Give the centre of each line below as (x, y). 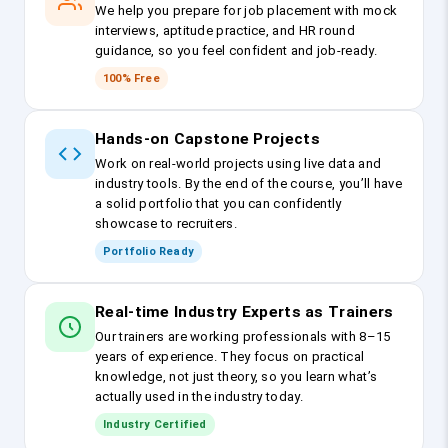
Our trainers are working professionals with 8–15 (243, 337)
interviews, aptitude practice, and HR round (225, 31)
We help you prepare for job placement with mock (246, 11)
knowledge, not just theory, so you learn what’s (236, 377)
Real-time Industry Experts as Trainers (244, 312)
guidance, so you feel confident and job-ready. (236, 51)
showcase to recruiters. (166, 224)
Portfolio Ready (148, 252)
